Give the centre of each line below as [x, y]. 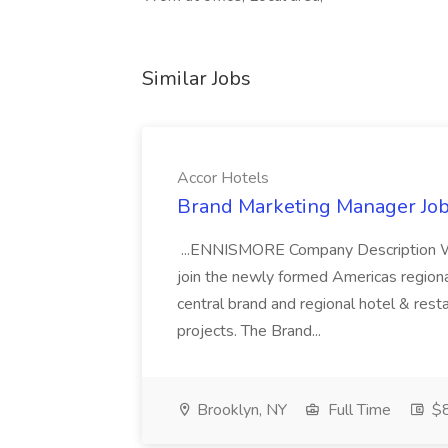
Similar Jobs [196, 78]
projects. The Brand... [251, 331]
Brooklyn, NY [240, 410]
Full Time [357, 410]
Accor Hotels [223, 178]
